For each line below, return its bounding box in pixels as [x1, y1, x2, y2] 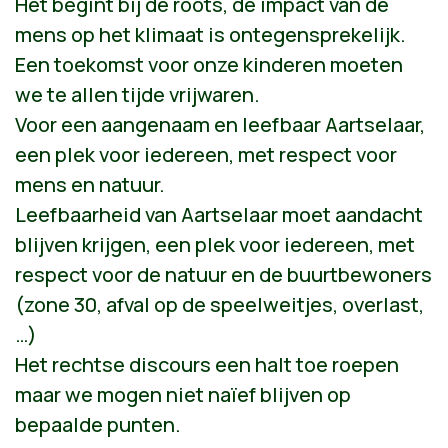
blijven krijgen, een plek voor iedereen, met [15, 230, 415, 258]
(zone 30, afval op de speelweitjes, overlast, [15, 290, 424, 318]
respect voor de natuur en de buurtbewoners [15, 260, 432, 288]
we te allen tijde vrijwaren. [15, 80, 260, 108]
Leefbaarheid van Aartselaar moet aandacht [15, 200, 423, 228]
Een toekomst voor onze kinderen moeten [15, 50, 403, 78]
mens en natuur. [15, 170, 165, 198]
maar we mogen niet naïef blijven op [15, 380, 351, 408]
